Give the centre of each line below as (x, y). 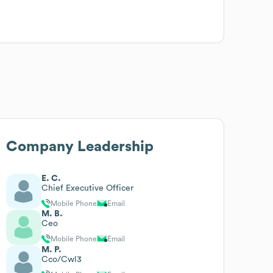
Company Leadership (80, 147)
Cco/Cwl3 (62, 259)
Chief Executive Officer (88, 188)
